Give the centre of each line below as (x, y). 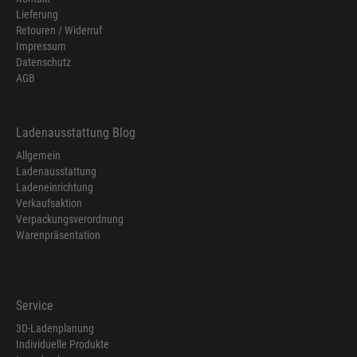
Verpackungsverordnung (70, 220)
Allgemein (38, 156)
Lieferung (37, 15)
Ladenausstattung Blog (76, 133)
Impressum (41, 47)
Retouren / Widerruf (59, 31)
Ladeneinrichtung (55, 188)
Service (35, 306)
